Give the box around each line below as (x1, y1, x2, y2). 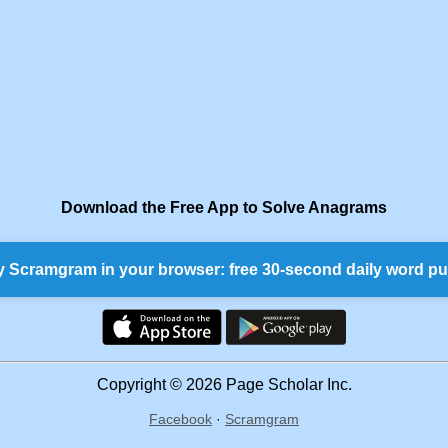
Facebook (149, 411, 212, 428)
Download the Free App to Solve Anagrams (61, 199, 387, 217)
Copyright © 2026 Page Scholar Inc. (96, 376, 352, 394)
